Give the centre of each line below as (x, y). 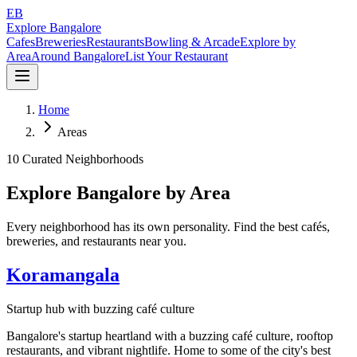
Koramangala (63, 275)
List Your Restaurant (177, 56)
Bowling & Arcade (192, 42)
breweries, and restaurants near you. (96, 241)
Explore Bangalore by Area (118, 192)
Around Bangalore (78, 56)
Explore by (268, 42)
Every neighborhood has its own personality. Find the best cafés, (168, 226)
